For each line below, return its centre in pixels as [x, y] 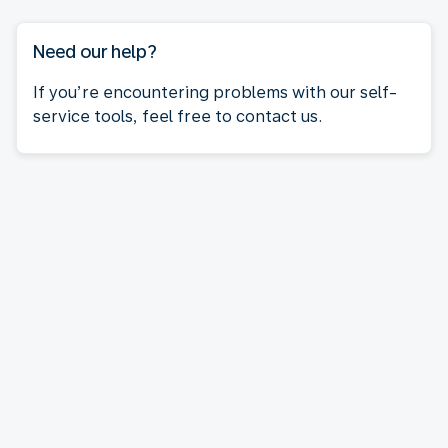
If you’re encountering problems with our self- [215, 92]
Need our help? [95, 51]
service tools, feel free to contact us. [177, 116]
